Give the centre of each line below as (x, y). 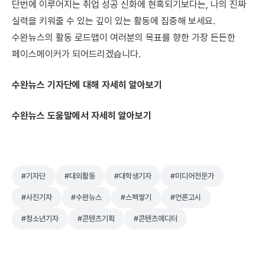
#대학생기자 (133, 176)
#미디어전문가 (192, 176)
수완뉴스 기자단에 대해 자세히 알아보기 (87, 85)
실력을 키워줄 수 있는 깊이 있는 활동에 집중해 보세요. (114, 21)
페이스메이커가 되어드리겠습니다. (76, 54)
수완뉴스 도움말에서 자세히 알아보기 (82, 116)
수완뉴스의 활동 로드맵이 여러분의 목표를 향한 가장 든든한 (124, 38)
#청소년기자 (40, 219)
